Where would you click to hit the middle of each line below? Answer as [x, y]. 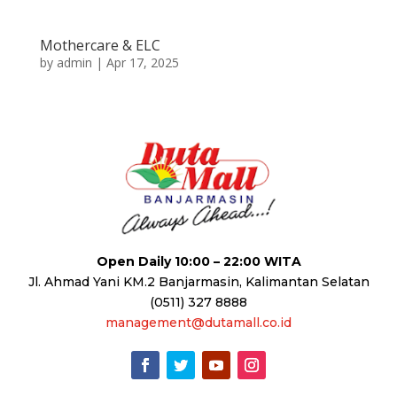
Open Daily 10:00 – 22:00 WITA [198, 262]
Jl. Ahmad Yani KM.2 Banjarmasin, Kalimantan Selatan [198, 282]
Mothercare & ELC [100, 46]
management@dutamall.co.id [198, 323]
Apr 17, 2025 [142, 63]
